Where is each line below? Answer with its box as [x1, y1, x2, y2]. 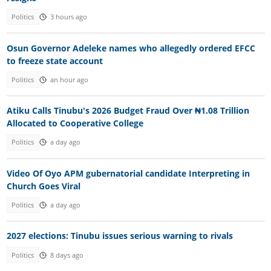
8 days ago [50, 250, 83, 260]
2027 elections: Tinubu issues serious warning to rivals [6, 230, 233, 242]
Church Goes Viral [6, 180, 80, 192]
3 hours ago [50, 13, 87, 22]
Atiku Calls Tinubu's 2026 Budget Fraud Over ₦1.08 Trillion [6, 105, 249, 117]
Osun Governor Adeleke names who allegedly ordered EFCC [6, 42, 255, 54]
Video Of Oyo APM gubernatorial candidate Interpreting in [6, 167, 250, 179]
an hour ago [50, 75, 88, 84]
